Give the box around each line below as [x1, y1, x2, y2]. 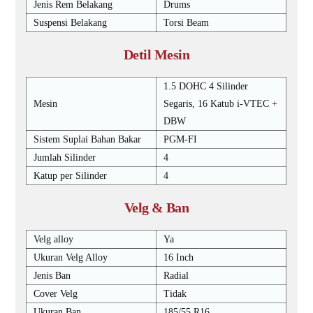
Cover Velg [34, 289, 78, 299]
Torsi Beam [163, 17, 210, 28]
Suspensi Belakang [34, 17, 108, 28]
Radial [163, 270, 189, 281]
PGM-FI [163, 134, 198, 145]
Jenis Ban [34, 270, 71, 281]
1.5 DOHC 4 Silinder [163, 81, 249, 92]
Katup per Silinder [34, 170, 108, 181]
